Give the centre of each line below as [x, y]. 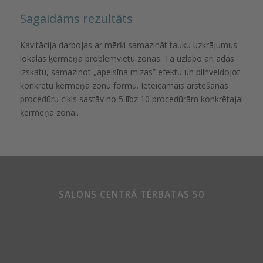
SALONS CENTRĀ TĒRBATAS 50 [131, 194]
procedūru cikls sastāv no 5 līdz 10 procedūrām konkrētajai [131, 99]
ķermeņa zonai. [49, 112]
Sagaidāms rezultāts [76, 19]
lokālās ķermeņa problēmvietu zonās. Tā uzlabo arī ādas [127, 58]
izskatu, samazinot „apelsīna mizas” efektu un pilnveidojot [130, 72]
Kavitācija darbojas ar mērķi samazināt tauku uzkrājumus [128, 45]
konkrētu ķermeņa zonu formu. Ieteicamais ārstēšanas [124, 85]
